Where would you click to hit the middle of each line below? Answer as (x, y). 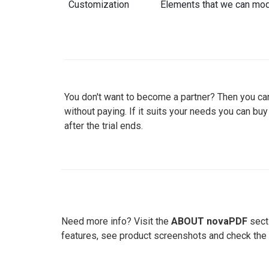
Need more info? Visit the (116, 221)
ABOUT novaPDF (209, 221)
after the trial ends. (104, 126)
